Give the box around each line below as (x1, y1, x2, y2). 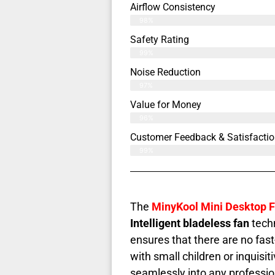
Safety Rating (130, 34, 189, 46)
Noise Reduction (130, 66, 201, 79)
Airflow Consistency (130, 1, 215, 14)
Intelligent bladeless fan (130, 217, 249, 230)
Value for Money (130, 99, 201, 111)
